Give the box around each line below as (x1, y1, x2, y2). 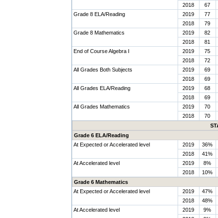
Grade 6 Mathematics (73, 179, 128, 185)
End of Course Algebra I (73, 48, 129, 54)
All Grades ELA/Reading (73, 85, 130, 91)
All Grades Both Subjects (73, 67, 132, 73)
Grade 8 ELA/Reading (73, 11, 125, 17)
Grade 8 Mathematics (73, 30, 125, 36)
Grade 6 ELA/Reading (73, 132, 129, 138)
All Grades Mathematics (73, 104, 130, 109)
